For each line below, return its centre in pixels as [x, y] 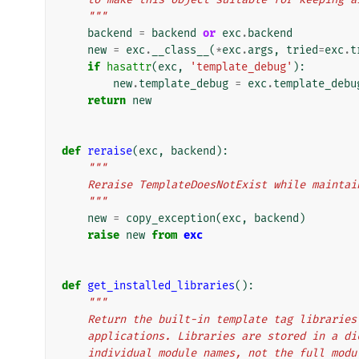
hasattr [129, 67]
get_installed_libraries [161, 285]
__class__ [180, 50]
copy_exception [171, 218]
